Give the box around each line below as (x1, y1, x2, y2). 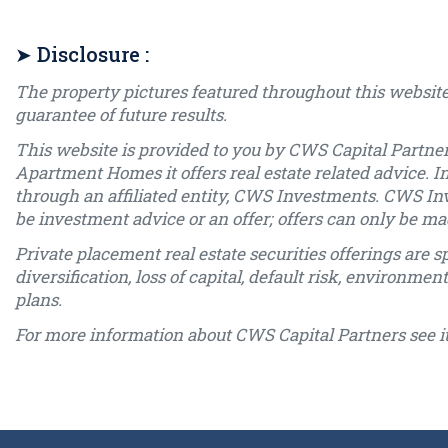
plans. (15, 287, 62, 311)
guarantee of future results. (15, 102, 227, 126)
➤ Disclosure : (15, 40, 149, 67)
